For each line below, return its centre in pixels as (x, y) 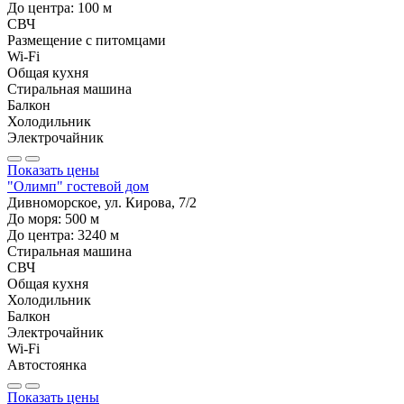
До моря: (36, 218)
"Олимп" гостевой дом (78, 186)
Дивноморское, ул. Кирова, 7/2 (102, 202)
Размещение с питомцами (87, 40)
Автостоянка (47, 364)
